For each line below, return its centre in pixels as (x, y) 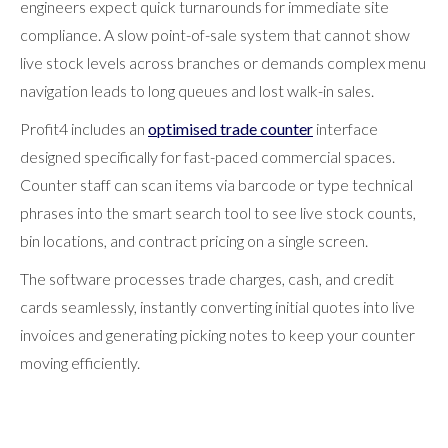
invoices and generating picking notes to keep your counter (217, 334)
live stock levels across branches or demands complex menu (223, 62)
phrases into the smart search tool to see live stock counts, (218, 212)
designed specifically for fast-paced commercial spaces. (207, 156)
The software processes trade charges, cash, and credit (207, 278)
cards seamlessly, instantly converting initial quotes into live (217, 306)
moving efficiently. (80, 362)
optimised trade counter (230, 128)
